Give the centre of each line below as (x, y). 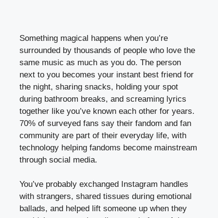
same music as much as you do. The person (100, 62)
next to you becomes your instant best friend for (107, 74)
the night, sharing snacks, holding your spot (99, 87)
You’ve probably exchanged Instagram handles (104, 184)
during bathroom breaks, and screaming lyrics (103, 99)
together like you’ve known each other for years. (107, 111)
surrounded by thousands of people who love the (107, 50)
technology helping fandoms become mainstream (108, 147)
